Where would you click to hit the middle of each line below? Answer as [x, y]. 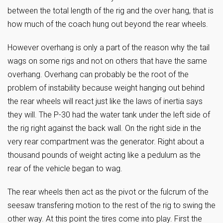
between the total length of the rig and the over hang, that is [111, 11]
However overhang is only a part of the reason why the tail [109, 48]
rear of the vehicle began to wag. [65, 168]
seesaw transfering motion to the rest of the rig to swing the [111, 205]
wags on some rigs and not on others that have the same [107, 61]
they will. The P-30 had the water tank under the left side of [109, 115]
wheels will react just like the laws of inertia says [119, 101]
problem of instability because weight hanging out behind [106, 88]
